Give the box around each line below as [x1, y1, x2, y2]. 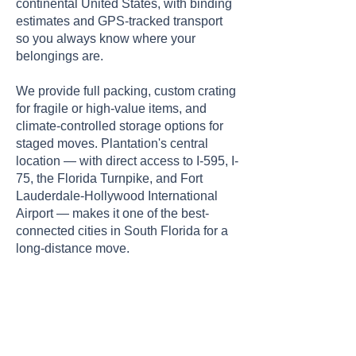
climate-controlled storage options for [16, 119, 223, 133]
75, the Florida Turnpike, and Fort [16, 172, 203, 185]
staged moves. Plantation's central [16, 137, 208, 150]
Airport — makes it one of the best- [16, 207, 209, 220]
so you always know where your [16, 32, 195, 45]
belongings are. [16, 49, 103, 63]
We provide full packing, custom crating [16, 84, 236, 98]
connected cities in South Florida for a [16, 224, 228, 238]
